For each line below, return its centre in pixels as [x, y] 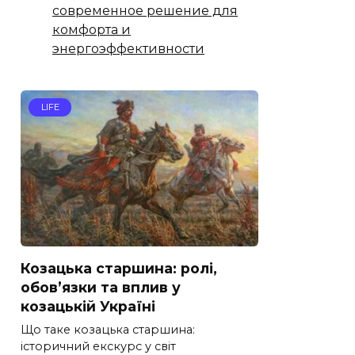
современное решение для [145, 10]
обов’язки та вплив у [101, 287]
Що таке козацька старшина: [108, 330]
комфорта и [92, 29]
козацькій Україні [88, 306]
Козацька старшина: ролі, [119, 268]
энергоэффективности [128, 48]
